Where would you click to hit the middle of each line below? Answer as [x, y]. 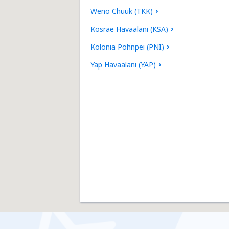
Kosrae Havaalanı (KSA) [129, 29]
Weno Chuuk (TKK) [122, 11]
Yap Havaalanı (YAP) [123, 65]
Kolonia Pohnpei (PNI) [127, 47]
